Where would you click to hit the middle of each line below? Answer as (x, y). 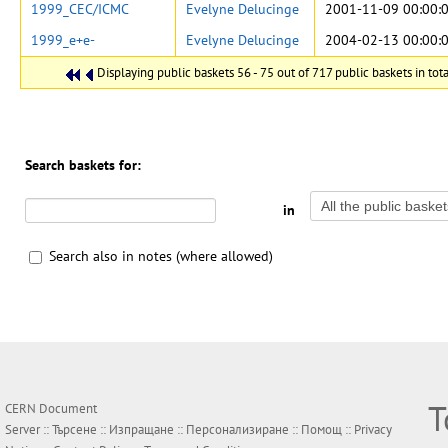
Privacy (373, 429)
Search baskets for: (83, 165)
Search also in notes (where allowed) (161, 256)
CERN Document (51, 408)
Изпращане (141, 429)
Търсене (74, 429)
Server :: (28, 429)
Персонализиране (237, 429)
